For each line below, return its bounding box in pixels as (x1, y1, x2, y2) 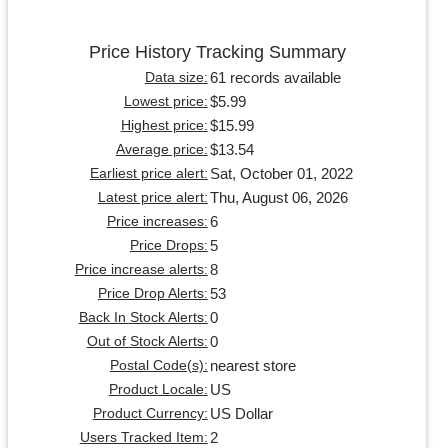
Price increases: (106, 214, 208, 230)
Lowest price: (123, 94, 208, 110)
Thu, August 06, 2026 (209, 189, 348, 207)
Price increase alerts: (74, 262, 208, 278)
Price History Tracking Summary (88, 42, 346, 63)
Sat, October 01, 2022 (209, 165, 353, 183)
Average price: (115, 142, 208, 158)
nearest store (209, 357, 296, 375)
